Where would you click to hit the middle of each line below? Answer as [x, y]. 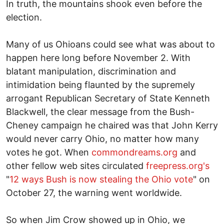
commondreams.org [134, 152]
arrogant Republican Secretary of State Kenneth [108, 98]
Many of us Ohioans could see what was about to [110, 44]
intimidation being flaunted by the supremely [100, 84]
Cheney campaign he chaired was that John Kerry [112, 125]
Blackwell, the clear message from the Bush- [100, 111]
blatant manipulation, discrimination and [91, 71]
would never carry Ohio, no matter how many [102, 138]
